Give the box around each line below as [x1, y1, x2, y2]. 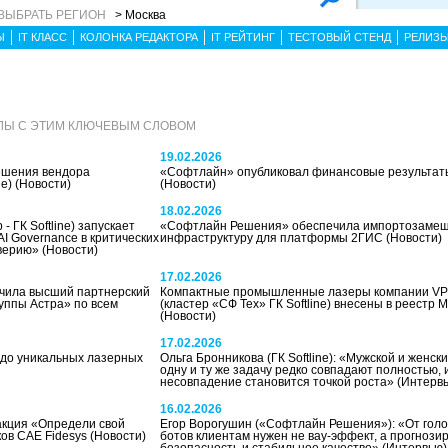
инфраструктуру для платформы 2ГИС [159, 231, 386, 245]
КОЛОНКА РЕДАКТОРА [80, 31, 198, 43]
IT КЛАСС [18, 31, 67, 43]
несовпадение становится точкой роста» [159, 375, 397, 389]
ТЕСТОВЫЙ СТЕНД [288, 31, 391, 43]
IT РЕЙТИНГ [211, 31, 275, 43]
